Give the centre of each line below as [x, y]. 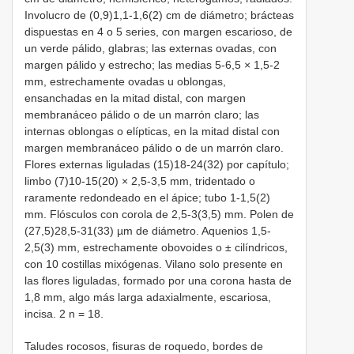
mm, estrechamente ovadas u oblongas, [125, 82]
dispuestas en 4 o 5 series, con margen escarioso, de [158, 32]
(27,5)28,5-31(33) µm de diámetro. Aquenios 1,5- [148, 231]
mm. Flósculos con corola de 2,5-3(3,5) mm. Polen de [159, 215]
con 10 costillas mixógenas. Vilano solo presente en [154, 264]
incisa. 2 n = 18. [64, 314]
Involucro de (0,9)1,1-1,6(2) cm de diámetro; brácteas [159, 15]
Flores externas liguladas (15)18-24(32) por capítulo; [157, 165]
